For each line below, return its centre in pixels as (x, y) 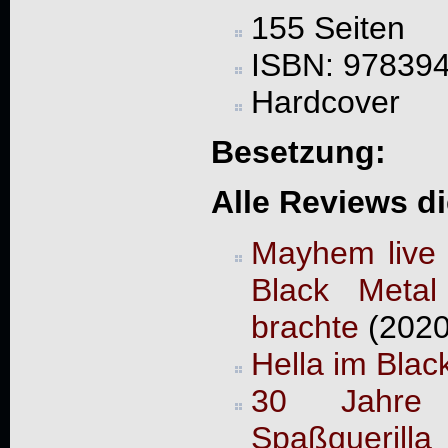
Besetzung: (298, 151)
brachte (304, 326)
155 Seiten (327, 27)
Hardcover (325, 101)
